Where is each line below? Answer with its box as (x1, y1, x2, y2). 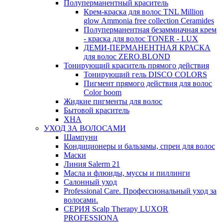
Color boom (84, 88, 121, 97)
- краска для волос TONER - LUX (84, 34, 198, 43)
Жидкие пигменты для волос (64, 97, 162, 106)
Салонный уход (64, 178, 117, 187)
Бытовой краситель (64, 106, 129, 115)
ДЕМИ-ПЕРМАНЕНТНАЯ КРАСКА (84, 43, 211, 52)
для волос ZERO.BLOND (84, 52, 170, 61)
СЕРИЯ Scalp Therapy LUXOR (64, 205, 168, 214)
